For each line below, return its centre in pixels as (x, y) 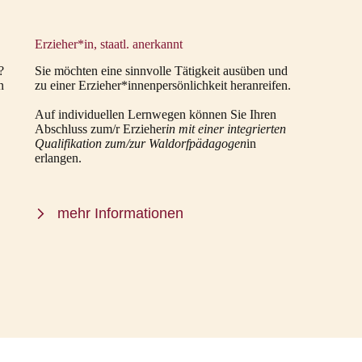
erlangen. (58, 158)
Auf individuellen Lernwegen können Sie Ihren (155, 114)
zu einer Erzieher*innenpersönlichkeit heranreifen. (162, 85)
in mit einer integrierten (225, 128)
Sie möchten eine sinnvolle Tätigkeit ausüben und (161, 70)
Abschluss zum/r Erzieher (100, 128)
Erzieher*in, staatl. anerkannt (108, 44)
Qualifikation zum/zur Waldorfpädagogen (140, 143)
